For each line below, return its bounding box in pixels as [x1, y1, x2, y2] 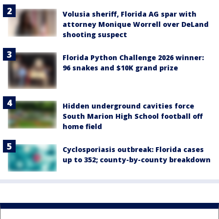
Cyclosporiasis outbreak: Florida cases [63, 145, 204, 154]
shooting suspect [63, 30, 127, 40]
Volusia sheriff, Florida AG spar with [63, 9, 197, 19]
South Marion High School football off [63, 111, 203, 121]
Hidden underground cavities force [63, 101, 194, 111]
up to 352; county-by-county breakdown [63, 155, 211, 165]
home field [63, 122, 102, 131]
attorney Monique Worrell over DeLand [63, 20, 209, 29]
